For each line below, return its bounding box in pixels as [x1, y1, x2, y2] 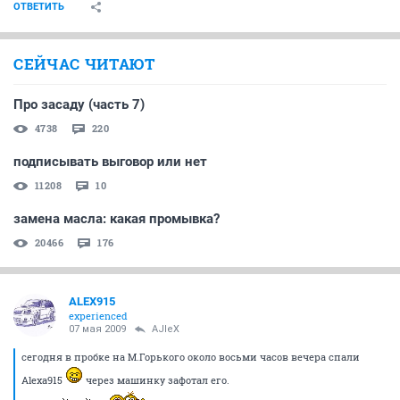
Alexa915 [21, 373, 65, 387]
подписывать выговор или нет [13, 154, 207, 170]
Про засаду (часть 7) [13, 96, 145, 112]
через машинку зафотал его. [83, 373, 229, 387]
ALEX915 [69, 295, 115, 308]
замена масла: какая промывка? [13, 211, 220, 227]
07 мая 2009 [69, 323, 126, 335]
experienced [69, 309, 128, 322]
